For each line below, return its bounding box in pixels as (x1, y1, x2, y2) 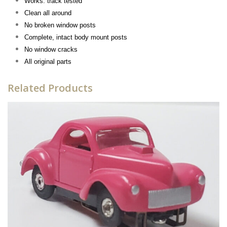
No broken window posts (24, 21, 96, 29)
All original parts (24, 57, 71, 65)
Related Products (8, 81, 93, 95)
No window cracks (24, 45, 78, 53)
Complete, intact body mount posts (24, 33, 127, 41)
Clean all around (24, 9, 71, 17)
